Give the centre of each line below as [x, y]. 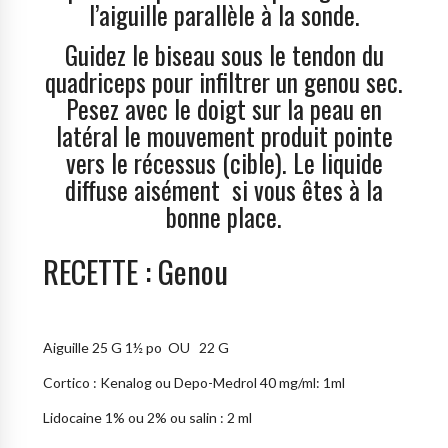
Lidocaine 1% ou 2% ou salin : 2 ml [148, 418]
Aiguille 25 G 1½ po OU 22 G [136, 348]
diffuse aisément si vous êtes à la [224, 189]
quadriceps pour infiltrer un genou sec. [224, 81]
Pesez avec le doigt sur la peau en [224, 108]
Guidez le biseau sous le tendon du [224, 54]
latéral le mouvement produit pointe [224, 135]
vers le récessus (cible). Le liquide [224, 162]
